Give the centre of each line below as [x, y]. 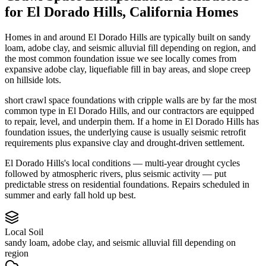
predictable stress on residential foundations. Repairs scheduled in [127, 184]
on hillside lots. [33, 80]
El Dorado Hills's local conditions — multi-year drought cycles [122, 163]
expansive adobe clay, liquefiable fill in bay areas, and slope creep [128, 69]
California [161, 12]
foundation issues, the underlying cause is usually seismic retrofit [125, 132]
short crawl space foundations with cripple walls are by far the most [131, 100]
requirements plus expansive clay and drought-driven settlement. [125, 142]
